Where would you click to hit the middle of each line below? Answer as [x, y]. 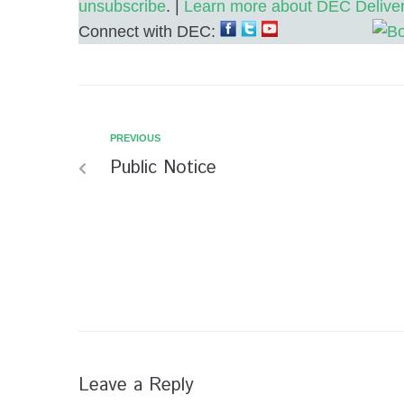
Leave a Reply [136, 386]
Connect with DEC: [149, 32]
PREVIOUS [135, 138]
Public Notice [163, 168]
